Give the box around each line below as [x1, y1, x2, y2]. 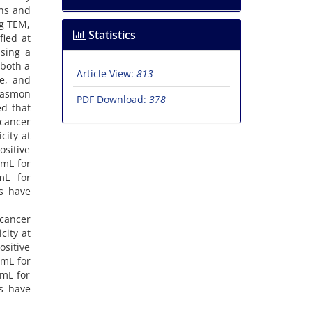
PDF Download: [76, 93, 149, 107]
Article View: [76, 67, 136, 81]
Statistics [85, 27, 136, 43]
